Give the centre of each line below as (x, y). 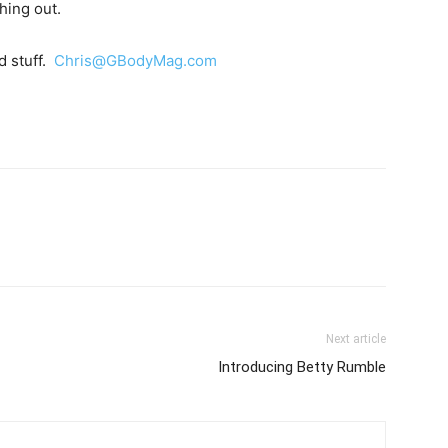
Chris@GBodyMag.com (135, 60)
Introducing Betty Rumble (302, 367)
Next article (356, 339)
